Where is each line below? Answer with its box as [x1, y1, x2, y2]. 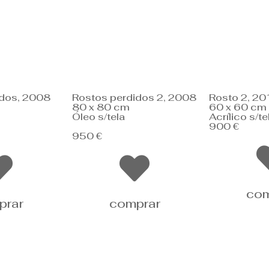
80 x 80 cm [72, 101, 130, 114]
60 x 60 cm [209, 101, 267, 114]
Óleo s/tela [72, 110, 125, 124]
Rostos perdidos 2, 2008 [72, 91, 196, 104]
